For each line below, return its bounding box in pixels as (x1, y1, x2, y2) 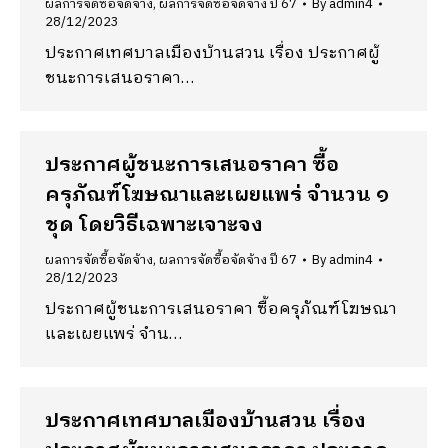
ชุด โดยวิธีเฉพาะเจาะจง (45, 209, 263, 242)
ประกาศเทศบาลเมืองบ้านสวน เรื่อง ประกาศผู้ (45, 40, 380, 67)
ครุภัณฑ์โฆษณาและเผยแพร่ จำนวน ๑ (45, 179, 389, 212)
